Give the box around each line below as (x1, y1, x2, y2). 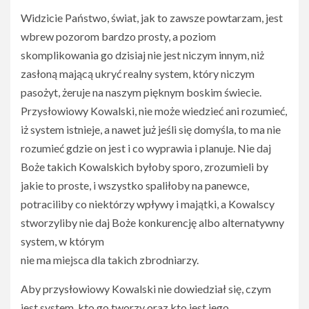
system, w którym (21, 235, 104, 248)
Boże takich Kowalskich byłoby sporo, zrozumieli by (21, 160, 268, 173)
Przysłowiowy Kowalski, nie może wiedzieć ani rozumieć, (21, 104, 287, 117)
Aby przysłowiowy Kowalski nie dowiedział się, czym (21, 282, 271, 295)
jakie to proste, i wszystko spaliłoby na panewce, (21, 179, 249, 192)
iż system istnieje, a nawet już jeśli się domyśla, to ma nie (21, 123, 281, 136)
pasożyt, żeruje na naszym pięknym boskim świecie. (21, 86, 261, 99)
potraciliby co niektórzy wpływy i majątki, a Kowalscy (21, 197, 275, 210)
